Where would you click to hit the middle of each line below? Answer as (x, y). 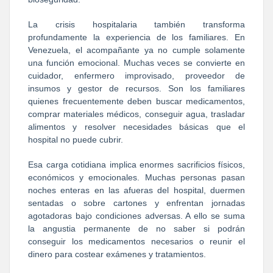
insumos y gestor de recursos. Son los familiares (136, 88)
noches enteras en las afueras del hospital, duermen (136, 190)
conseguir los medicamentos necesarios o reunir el (136, 241)
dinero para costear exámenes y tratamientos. (117, 254)
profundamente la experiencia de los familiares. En (136, 37)
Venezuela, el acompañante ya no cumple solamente (136, 50)
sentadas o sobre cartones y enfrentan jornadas (136, 203)
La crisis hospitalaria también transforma (136, 24)
